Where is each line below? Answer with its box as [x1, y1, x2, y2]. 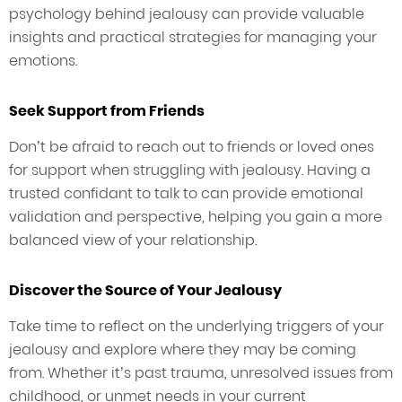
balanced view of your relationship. [9, 230, 257, 251]
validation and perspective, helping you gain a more [9, 206, 382, 228]
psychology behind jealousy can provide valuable [9, 4, 364, 25]
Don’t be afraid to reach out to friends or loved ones [9, 136, 374, 158]
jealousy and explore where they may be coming [9, 339, 356, 361]
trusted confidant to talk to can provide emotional [9, 183, 363, 205]
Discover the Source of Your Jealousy [9, 280, 282, 301]
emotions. [9, 50, 77, 72]
